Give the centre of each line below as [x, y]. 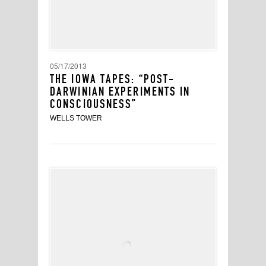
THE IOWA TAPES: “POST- [113, 79]
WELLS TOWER [76, 118]
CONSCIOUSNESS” [94, 104]
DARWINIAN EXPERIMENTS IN [120, 91]
